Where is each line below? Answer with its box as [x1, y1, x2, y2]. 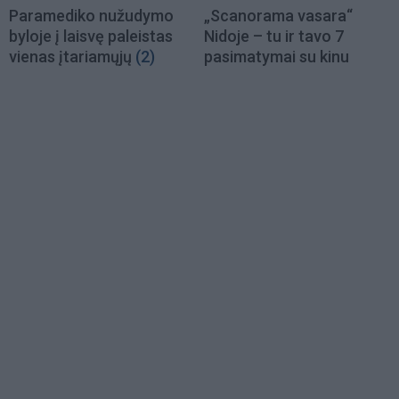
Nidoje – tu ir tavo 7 [204, 26, 344, 45]
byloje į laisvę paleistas [9, 26, 173, 45]
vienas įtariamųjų [9, 46, 132, 66]
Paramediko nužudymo [9, 5, 174, 25]
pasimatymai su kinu [204, 46, 349, 66]
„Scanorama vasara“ [204, 5, 353, 25]
